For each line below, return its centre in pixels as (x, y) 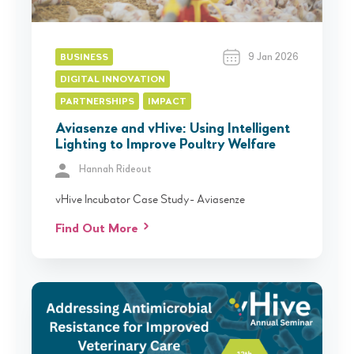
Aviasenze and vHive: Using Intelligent (173, 128)
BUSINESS (84, 57)
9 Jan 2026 (273, 57)
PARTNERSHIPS (97, 102)
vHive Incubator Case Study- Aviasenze (150, 199)
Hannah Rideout (115, 169)
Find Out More (97, 229)
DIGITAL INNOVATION (113, 79)
